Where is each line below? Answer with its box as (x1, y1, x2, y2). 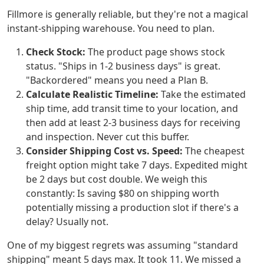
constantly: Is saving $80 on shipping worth (26, 187, 219, 200)
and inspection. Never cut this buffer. (26, 130, 189, 144)
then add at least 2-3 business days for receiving (26, 116, 240, 130)
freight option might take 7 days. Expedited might (26, 159, 247, 172)
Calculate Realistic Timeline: (26, 88, 159, 101)
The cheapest (183, 144, 245, 158)
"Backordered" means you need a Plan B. (26, 74, 208, 87)
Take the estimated (159, 88, 246, 101)
